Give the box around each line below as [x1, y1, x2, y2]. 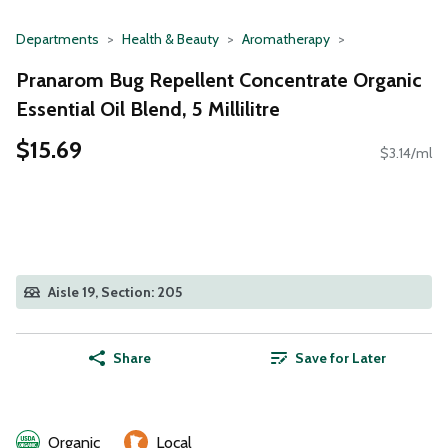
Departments [16, 30, 99, 48]
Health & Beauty [122, 30, 219, 48]
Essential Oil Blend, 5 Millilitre [16, 96, 280, 121]
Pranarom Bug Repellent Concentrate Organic [16, 67, 422, 92]
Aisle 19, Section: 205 [48, 283, 182, 302]
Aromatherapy [242, 30, 330, 48]
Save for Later [294, 349, 386, 368]
